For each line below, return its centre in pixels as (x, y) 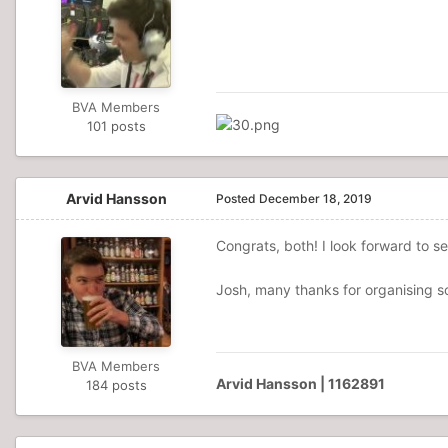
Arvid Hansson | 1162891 (300, 383)
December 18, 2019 (315, 198)
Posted (237, 198)
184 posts (116, 385)
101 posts (116, 126)
